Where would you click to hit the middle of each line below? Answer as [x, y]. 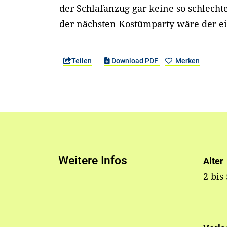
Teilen [82, 61]
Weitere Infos [93, 160]
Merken [186, 61]
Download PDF [135, 61]
